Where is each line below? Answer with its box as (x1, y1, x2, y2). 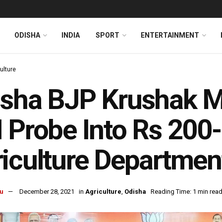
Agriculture (85, 188, 121, 196)
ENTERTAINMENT (141, 31, 199, 39)
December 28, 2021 (19, 188, 74, 196)
